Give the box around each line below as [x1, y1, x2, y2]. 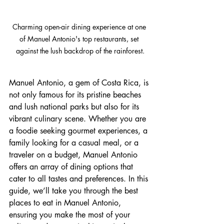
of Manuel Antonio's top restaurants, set [19, 34, 140, 44]
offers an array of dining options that [9, 161, 135, 172]
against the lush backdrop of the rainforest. [15, 46, 144, 56]
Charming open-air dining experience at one [12, 22, 148, 32]
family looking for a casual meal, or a [9, 137, 141, 148]
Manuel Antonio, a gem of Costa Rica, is [9, 77, 151, 88]
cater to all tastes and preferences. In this [9, 173, 150, 184]
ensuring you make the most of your [9, 209, 132, 220]
